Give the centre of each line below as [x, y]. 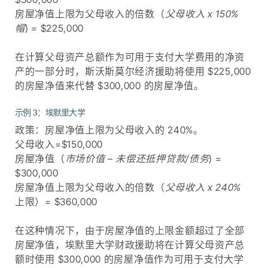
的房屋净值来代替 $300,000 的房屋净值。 [109, 85]
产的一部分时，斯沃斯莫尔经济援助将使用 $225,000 [133, 71]
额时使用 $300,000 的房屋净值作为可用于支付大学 [130, 259]
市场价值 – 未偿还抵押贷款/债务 [137, 158]
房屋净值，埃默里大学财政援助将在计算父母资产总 [130, 244]
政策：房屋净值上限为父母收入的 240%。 [109, 130]
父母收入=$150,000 [59, 144]
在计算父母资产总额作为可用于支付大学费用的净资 [130, 57]
